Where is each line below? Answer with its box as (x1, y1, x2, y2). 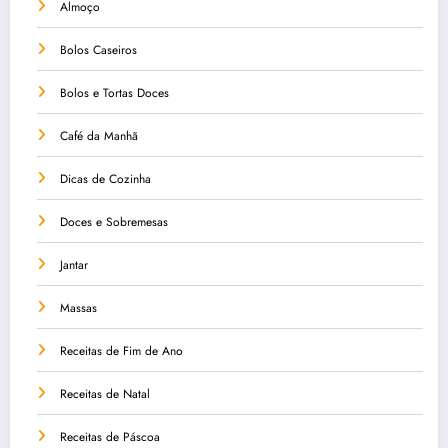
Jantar (60, 256, 88, 275)
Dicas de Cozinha (60, 170, 151, 189)
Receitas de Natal (60, 385, 150, 404)
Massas (60, 299, 97, 318)
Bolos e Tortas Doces (60, 84, 169, 103)
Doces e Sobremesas (60, 213, 168, 232)
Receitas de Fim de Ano (60, 342, 183, 361)
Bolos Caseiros (60, 41, 137, 60)
